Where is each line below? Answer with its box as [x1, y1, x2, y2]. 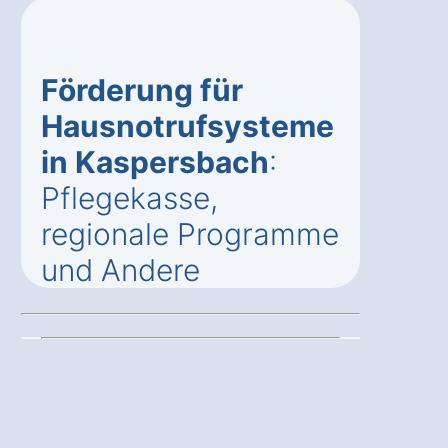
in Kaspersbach [41, 143, 269, 180]
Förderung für [41, 71, 243, 108]
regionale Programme [41, 215, 339, 252]
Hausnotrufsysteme [41, 107, 334, 144]
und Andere [41, 251, 200, 288]
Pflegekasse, [41, 179, 218, 216]
